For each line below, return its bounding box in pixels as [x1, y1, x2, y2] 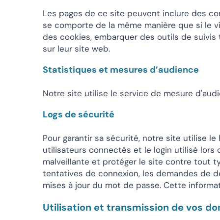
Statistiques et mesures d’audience [43, 64, 199, 76]
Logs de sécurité [43, 109, 114, 120]
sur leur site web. [43, 43, 110, 54]
